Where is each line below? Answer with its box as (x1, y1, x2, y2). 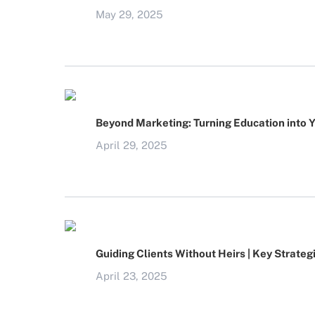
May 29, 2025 (96, 8, 163, 20)
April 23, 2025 (96, 270, 167, 282)
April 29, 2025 (96, 139, 167, 151)
